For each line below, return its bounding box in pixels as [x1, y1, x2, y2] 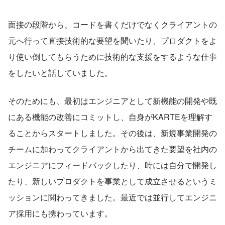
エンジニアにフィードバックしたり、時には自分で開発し [8, 159, 217, 171]
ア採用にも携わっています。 [8, 207, 113, 219]
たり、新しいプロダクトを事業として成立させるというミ [8, 175, 217, 187]
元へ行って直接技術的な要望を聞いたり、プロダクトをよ [8, 34, 217, 46]
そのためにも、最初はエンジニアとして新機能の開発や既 [8, 94, 217, 106]
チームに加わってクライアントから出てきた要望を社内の [8, 143, 217, 155]
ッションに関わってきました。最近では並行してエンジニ [8, 191, 217, 203]
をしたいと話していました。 [8, 66, 113, 78]
